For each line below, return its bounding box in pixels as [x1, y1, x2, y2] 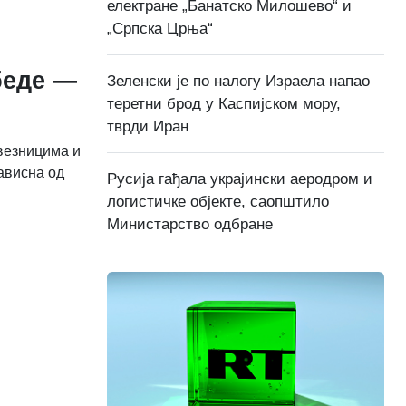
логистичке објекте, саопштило [107, 192, 329, 210]
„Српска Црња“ [107, 19, 213, 37]
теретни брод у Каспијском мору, [107, 94, 341, 112]
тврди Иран [107, 117, 188, 135]
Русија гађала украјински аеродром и [107, 169, 372, 188]
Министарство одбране [107, 215, 273, 233]
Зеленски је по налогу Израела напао [107, 72, 370, 90]
